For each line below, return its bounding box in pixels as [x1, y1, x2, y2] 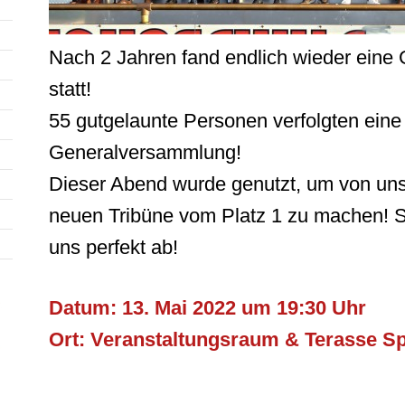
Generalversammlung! [49, 141, 241, 164]
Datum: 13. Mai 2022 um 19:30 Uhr [49, 297, 366, 319]
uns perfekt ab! [49, 236, 178, 259]
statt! [49, 78, 91, 100]
